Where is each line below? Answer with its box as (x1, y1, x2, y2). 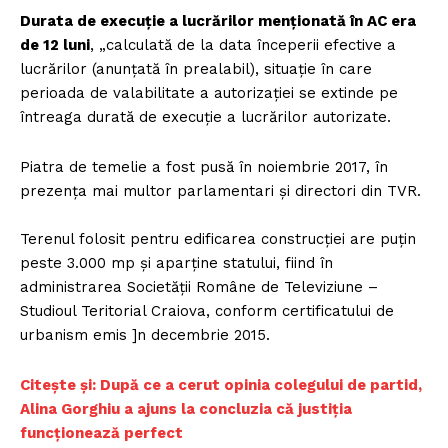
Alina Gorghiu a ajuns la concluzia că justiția (20, 399, 352, 418)
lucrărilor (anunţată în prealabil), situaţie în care (20, 59, 372, 78)
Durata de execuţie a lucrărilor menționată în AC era (20, 11, 416, 30)
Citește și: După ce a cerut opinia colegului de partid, (20, 375, 422, 394)
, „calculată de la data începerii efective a (90, 35, 396, 54)
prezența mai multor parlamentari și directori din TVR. (20, 181, 421, 200)
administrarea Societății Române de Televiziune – (20, 277, 378, 296)
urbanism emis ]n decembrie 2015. (20, 325, 270, 344)
